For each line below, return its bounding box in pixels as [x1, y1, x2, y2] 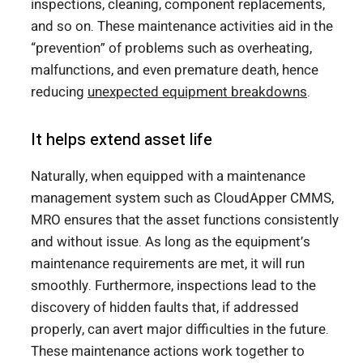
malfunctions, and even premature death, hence [31, 60, 318, 81]
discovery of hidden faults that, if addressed [31, 297, 299, 318]
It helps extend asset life [31, 128, 212, 152]
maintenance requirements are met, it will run [31, 254, 305, 275]
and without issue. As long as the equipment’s [31, 232, 310, 253]
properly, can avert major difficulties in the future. [31, 319, 329, 340]
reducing [31, 82, 88, 103]
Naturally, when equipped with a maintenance [31, 166, 305, 187]
